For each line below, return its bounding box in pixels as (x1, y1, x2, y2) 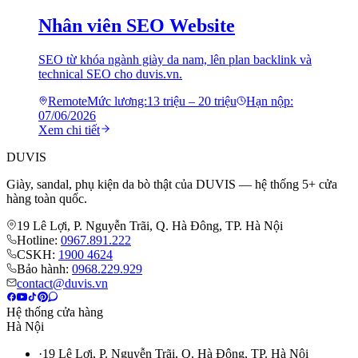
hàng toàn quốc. (6, 192, 87, 206)
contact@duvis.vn (17, 276, 108, 291)
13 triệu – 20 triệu (147, 94, 237, 109)
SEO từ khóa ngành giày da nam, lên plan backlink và (38, 53, 312, 67)
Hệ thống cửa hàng (6, 305, 103, 320)
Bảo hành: (17, 262, 72, 276)
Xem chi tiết (38, 123, 100, 137)
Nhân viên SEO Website (38, 15, 235, 37)
